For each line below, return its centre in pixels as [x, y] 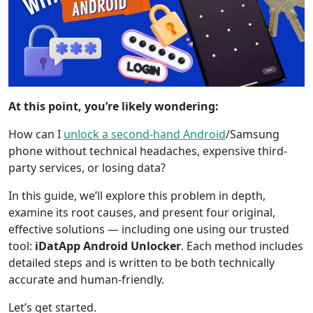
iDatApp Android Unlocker [108, 246]
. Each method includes [242, 246]
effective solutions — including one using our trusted [149, 230]
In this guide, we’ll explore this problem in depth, [137, 196]
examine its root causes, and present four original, [142, 213]
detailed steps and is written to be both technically [141, 263]
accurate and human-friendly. [86, 280]
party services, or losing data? [87, 168]
